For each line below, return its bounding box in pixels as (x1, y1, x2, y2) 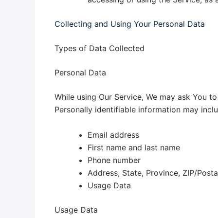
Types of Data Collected (54, 43, 145, 53)
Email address (88, 129, 139, 140)
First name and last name (88, 142, 180, 152)
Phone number (88, 155, 141, 165)
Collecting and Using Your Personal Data (54, 18, 205, 29)
